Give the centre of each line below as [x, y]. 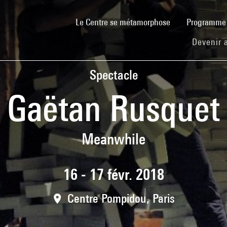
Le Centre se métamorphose [123, 22]
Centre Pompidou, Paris [121, 198]
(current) [185, 21]
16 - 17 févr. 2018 [113, 175]
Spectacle [113, 75]
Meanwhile [113, 139]
